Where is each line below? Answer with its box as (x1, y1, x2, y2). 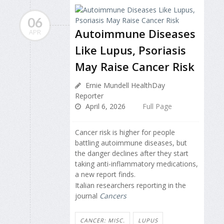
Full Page (142, 101, 172, 111)
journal (75, 191, 99, 201)
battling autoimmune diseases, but (75, 137, 187, 147)
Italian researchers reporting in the (75, 180, 186, 190)
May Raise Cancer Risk (75, 58, 194, 74)
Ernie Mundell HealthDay (83, 80, 165, 90)
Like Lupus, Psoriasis (75, 42, 186, 57)
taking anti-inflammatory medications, (75, 158, 198, 168)
